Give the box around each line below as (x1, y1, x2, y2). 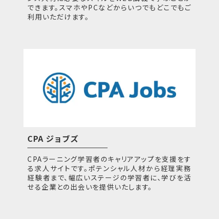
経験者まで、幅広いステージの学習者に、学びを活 (27, 172, 192, 182)
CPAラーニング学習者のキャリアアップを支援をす (27, 153, 192, 164)
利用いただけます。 (27, 12, 89, 22)
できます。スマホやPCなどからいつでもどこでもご (27, 2, 192, 13)
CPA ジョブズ (27, 132, 79, 144)
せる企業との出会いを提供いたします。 (27, 181, 153, 192)
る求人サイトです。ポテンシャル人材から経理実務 (27, 163, 192, 173)
